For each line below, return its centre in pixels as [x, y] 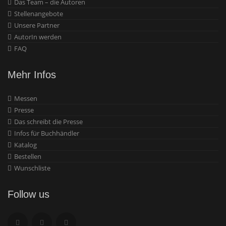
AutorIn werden [38, 37]
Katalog [25, 145]
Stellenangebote [39, 14]
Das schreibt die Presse [48, 122]
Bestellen [28, 157]
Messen [26, 99]
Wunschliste [32, 168]
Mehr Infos [32, 75]
